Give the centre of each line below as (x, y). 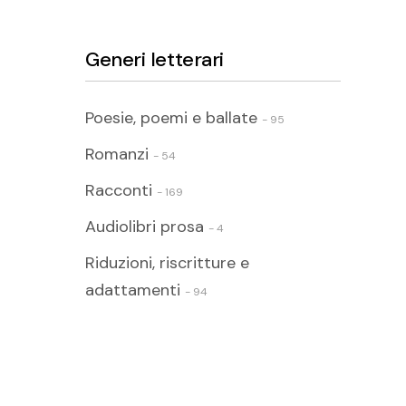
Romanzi (117, 154)
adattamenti (133, 290)
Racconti (119, 190)
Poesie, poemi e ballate (171, 117)
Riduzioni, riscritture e (167, 262)
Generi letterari (155, 59)
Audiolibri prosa (145, 226)
